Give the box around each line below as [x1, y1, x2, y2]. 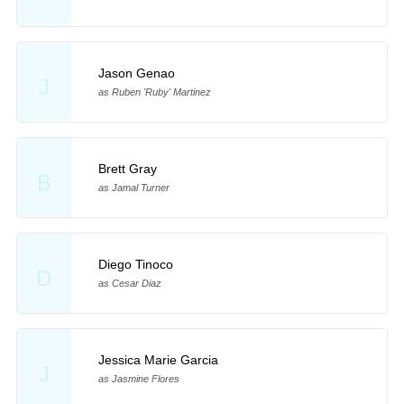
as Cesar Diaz [97, 277, 161, 289]
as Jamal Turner [97, 182, 170, 194]
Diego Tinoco [97, 256, 173, 271]
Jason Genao [97, 66, 175, 81]
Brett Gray [97, 161, 157, 177]
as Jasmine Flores [97, 372, 179, 384]
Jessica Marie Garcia [97, 352, 218, 367]
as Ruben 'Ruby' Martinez [97, 87, 211, 98]
